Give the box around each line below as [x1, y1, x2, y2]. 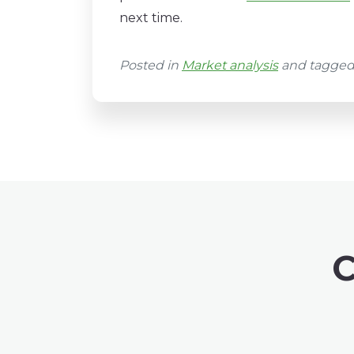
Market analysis [182, 57, 278, 73]
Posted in [119, 57, 182, 73]
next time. [119, 9, 183, 25]
